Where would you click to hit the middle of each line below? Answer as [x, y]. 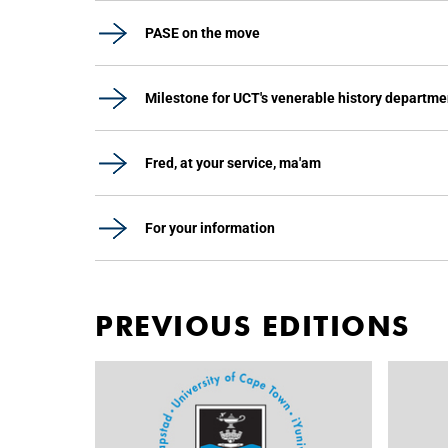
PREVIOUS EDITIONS [252, 326]
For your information [210, 228]
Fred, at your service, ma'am [233, 163]
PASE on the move [202, 33]
